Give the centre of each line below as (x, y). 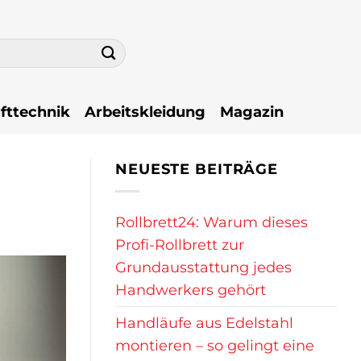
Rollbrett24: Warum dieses (212, 222)
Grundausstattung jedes (203, 268)
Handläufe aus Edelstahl (204, 323)
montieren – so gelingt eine (215, 346)
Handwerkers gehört (191, 290)
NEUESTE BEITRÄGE (197, 169)
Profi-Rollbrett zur (180, 245)
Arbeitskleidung (145, 111)
